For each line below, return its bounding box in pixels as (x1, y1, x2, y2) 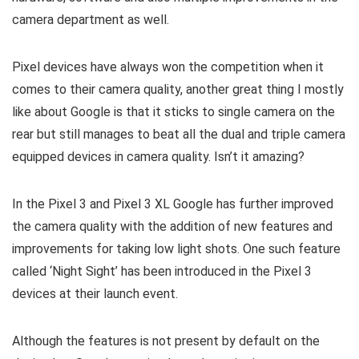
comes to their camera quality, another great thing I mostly (12, 82, 344, 98)
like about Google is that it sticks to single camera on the (12, 104, 335, 120)
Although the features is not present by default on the (12, 333, 320, 349)
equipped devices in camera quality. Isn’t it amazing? (12, 149, 305, 165)
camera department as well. (12, 12, 169, 28)
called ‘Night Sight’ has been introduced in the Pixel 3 (12, 264, 312, 280)
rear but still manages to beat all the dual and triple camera (12, 127, 345, 143)
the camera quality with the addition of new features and (12, 219, 333, 235)
